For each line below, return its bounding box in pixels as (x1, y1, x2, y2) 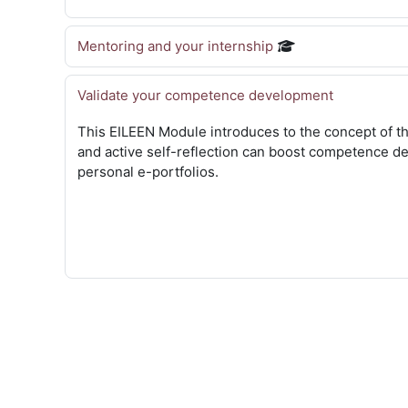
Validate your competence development (77, 87, 333, 104)
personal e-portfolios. (77, 163, 219, 180)
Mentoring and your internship (77, 37, 273, 55)
